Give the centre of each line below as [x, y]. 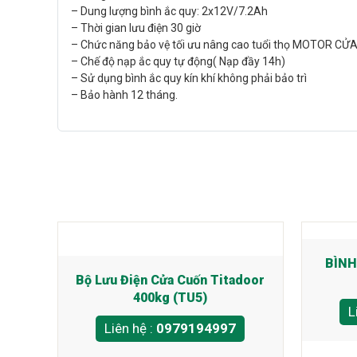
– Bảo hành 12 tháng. [126, 95]
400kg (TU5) [171, 298]
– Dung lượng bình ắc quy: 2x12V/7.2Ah [169, 11]
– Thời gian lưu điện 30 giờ [136, 28]
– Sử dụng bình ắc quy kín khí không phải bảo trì [189, 78]
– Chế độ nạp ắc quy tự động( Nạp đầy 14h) [178, 61]
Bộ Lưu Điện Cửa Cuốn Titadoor [171, 280]
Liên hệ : [131, 328]
